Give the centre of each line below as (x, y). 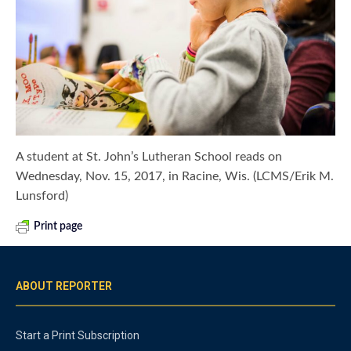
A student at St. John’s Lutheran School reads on (149, 157)
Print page (58, 227)
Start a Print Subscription (78, 336)
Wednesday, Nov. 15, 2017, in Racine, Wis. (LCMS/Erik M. (175, 177)
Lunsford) (42, 196)
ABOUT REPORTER (64, 286)
